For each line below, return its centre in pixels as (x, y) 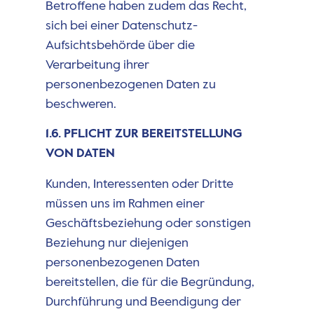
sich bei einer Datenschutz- (121, 26)
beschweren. (81, 104)
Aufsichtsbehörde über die (120, 45)
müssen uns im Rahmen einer (125, 204)
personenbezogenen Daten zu (130, 84)
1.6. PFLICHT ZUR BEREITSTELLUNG (143, 134)
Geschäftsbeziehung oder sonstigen (148, 223)
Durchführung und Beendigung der (143, 302)
